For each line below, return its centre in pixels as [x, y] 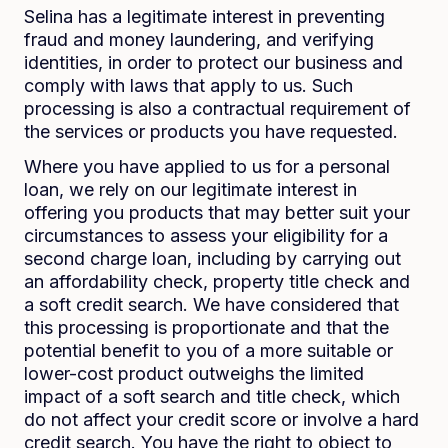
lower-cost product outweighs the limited [194, 373]
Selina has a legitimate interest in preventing [204, 16]
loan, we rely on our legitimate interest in [190, 189]
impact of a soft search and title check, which [212, 396]
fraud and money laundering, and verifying [199, 39]
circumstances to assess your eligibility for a [206, 235]
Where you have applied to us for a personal [207, 166]
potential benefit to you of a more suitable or [208, 350]
